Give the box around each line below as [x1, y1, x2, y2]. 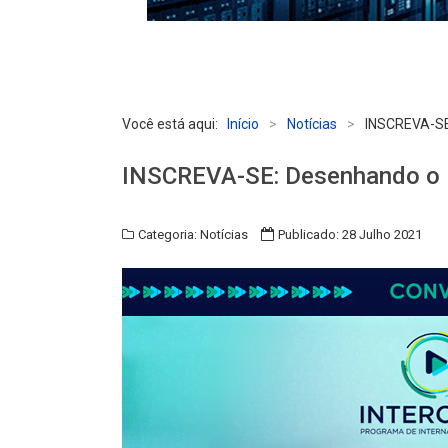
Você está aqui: [122, 116, 224, 133]
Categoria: [135, 227, 200, 243]
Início [227, 116, 262, 133]
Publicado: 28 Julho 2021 [278, 227, 422, 243]
